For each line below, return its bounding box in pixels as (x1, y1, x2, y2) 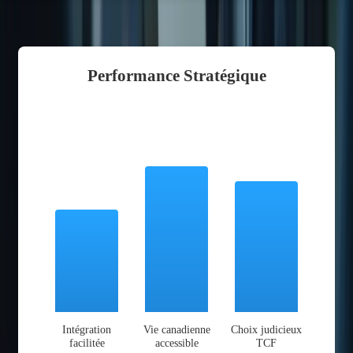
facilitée (69, 336, 105, 349)
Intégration (62, 322, 111, 336)
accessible (154, 336, 199, 349)
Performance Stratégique (87, 65, 266, 84)
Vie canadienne (143, 322, 210, 336)
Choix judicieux (231, 322, 302, 336)
